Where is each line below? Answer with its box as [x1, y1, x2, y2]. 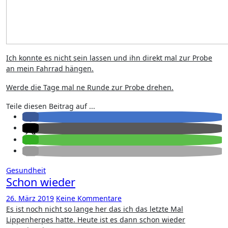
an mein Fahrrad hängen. [6, 64, 94, 73]
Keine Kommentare [56, 193, 122, 203]
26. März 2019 [6, 193, 54, 203]
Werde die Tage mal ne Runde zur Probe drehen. [6, 82, 174, 92]
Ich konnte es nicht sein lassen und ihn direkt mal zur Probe [6, 53, 212, 63]
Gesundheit [6, 165, 46, 175]
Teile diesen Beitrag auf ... [6, 101, 95, 111]
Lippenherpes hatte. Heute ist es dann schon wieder [6, 215, 185, 224]
